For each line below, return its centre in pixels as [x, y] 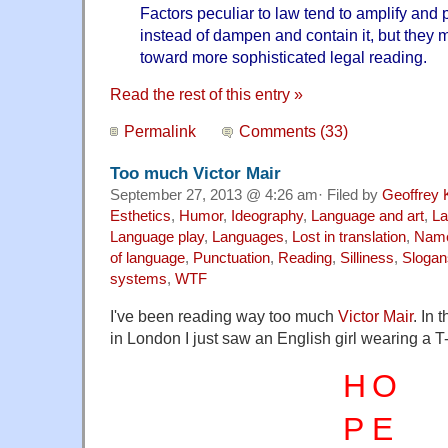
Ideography [267, 216]
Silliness [367, 258]
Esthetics [140, 216]
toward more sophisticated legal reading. [283, 57]
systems [138, 279]
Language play [157, 237]
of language [147, 258]
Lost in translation [349, 237]
